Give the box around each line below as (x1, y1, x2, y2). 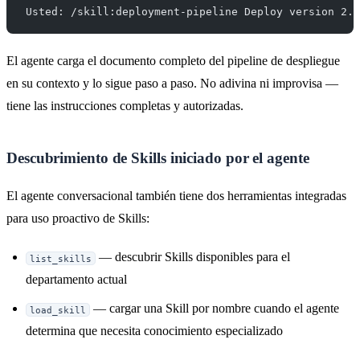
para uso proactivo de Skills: (6, 211, 149, 226)
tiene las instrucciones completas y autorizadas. (6, 98, 243, 112)
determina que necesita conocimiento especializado (26, 324, 283, 338)
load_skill (30, 305, 87, 315)
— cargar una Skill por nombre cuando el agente (90, 301, 340, 316)
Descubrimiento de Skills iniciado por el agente (6, 149, 309, 167)
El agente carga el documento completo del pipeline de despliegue (6, 53, 340, 67)
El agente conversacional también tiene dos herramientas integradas (6, 189, 346, 203)
